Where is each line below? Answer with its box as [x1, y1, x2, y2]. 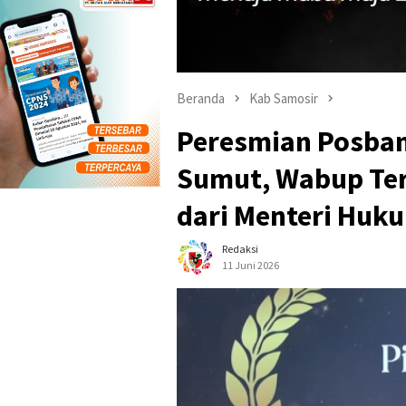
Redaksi [222, 241, 258, 256]
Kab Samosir [249, 90, 318, 108]
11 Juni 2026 [222, 257, 279, 272]
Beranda [177, 90, 225, 108]
